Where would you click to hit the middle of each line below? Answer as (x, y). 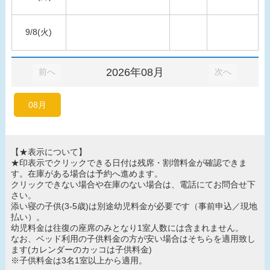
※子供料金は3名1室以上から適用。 (79, 260)
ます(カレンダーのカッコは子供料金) (81, 249)
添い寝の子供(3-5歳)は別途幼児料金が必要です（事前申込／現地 (134, 206)
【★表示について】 (49, 152)
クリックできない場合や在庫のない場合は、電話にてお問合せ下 (133, 184)
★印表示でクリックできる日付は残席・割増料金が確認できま (129, 162)
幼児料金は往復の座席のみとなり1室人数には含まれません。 (127, 228)
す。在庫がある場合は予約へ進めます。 (86, 173)
